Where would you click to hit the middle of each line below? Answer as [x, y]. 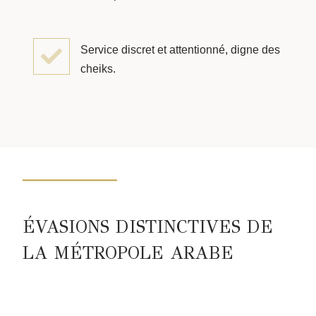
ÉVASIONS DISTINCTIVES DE [148, 227]
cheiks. [98, 68]
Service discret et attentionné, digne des [180, 49]
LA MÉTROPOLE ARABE [128, 253]
